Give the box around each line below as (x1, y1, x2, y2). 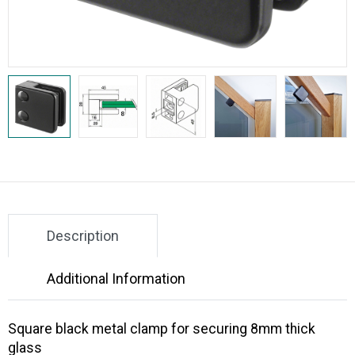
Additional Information (47, 270, 185, 288)
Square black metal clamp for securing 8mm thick (8, 321, 315, 338)
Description (47, 227, 119, 245)
